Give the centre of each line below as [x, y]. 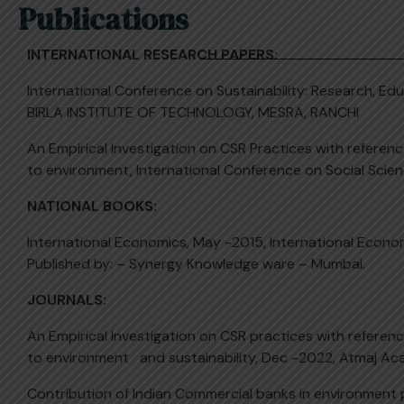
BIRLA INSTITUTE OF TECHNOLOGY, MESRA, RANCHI [193, 112]
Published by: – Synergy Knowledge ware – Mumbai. [196, 264]
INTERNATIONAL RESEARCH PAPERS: [152, 55]
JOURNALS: [67, 300]
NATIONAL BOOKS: [92, 206]
